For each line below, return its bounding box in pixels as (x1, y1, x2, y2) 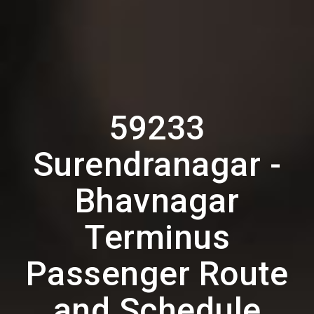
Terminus (84, 217, 230, 257)
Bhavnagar (74, 181, 240, 221)
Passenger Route (25, 254, 289, 294)
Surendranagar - (32, 144, 282, 184)
